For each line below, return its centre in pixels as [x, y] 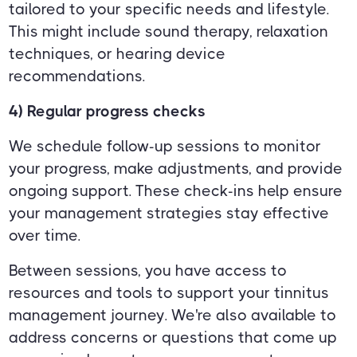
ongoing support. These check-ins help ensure [176, 190]
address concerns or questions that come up [173, 337]
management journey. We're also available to [173, 315]
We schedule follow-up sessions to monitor [165, 146]
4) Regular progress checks [108, 111]
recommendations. [77, 76]
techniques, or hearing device [118, 53]
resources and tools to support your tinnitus [169, 292]
